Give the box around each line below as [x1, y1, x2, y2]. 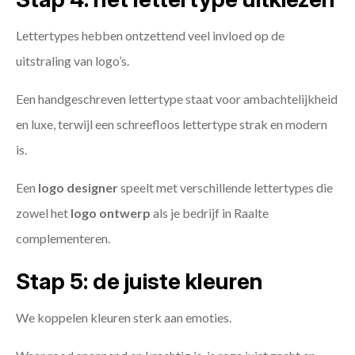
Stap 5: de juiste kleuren [16, 268, 263, 296]
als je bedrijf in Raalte [151, 205, 269, 221]
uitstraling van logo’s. [16, 53, 129, 69]
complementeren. [16, 231, 110, 246]
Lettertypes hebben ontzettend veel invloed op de [16, 28, 284, 44]
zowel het [16, 205, 71, 221]
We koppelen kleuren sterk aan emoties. [16, 310, 231, 326]
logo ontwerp [71, 205, 151, 221]
